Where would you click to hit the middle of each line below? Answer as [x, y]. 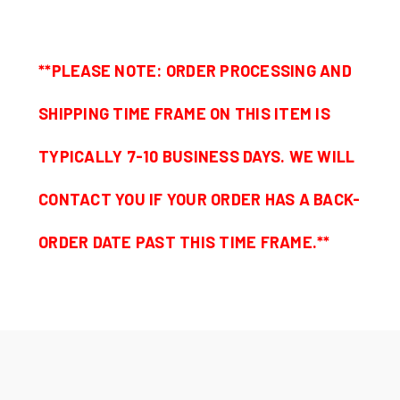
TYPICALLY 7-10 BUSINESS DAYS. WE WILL [197, 156]
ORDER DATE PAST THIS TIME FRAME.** [186, 242]
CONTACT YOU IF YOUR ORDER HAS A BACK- [200, 199]
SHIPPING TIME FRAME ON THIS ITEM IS [184, 113]
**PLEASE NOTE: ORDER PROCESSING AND [195, 70]
